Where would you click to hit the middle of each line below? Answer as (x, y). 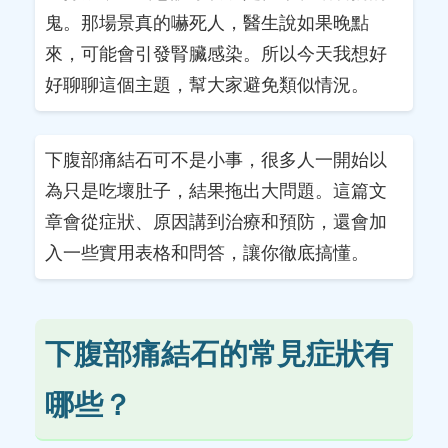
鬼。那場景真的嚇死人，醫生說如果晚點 (207, 23)
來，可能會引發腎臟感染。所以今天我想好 (216, 54)
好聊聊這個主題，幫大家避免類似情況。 (207, 85)
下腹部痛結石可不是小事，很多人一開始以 (216, 160)
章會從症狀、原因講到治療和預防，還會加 (216, 222)
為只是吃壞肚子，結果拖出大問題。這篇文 (216, 191)
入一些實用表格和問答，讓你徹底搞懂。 (207, 253)
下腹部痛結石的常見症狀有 (219, 354)
